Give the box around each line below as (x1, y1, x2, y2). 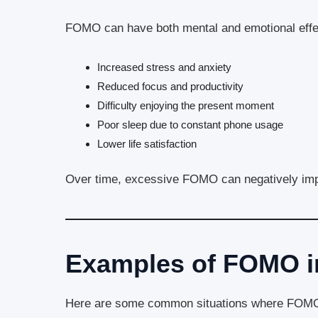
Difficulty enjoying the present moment (97, 99, 274, 111)
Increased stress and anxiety (97, 60, 231, 73)
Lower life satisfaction (97, 137, 197, 150)
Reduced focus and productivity (97, 79, 243, 92)
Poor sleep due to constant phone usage (97, 118, 283, 131)
